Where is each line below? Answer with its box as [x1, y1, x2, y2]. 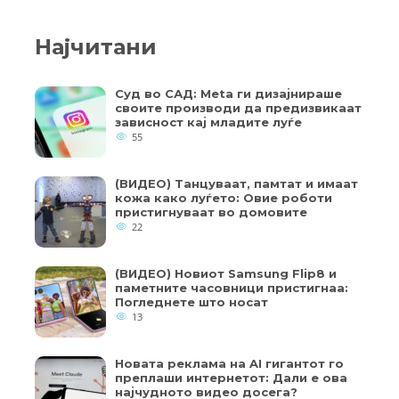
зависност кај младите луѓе [115, 115, 302, 129]
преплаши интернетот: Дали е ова [115, 370, 347, 385]
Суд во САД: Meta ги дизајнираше [115, 86, 342, 101]
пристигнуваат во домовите [115, 205, 307, 219]
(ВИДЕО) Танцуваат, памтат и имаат [115, 176, 358, 191]
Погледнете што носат [115, 295, 268, 309]
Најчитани [35, 34, 157, 60]
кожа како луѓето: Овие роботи [115, 191, 332, 205]
